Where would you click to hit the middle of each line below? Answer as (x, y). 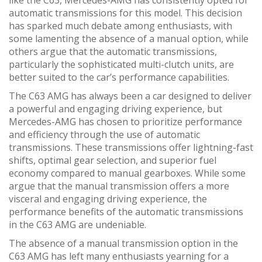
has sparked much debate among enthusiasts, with (120, 25)
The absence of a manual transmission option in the (123, 243)
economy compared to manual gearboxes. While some (127, 173)
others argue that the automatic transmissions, (113, 51)
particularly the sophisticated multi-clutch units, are (121, 64)
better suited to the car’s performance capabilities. (119, 77)
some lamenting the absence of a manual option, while (129, 38)
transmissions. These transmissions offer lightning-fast (131, 147)
